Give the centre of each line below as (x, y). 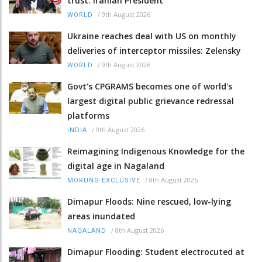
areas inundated (101, 216)
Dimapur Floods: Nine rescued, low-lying (149, 201)
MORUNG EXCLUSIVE (104, 180)
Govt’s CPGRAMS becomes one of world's (150, 86)
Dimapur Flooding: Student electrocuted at (156, 251)
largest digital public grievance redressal (151, 101)
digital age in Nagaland (116, 166)
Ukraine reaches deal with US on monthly (152, 36)
